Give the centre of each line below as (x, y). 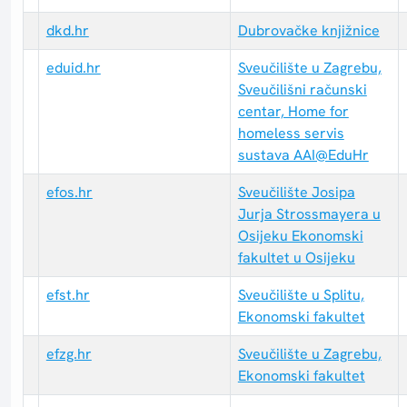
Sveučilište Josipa (296, 193)
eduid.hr (73, 68)
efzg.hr (69, 354)
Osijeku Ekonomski (300, 236)
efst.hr (68, 295)
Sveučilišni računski (302, 90)
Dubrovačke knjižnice (308, 31)
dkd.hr (67, 31)
